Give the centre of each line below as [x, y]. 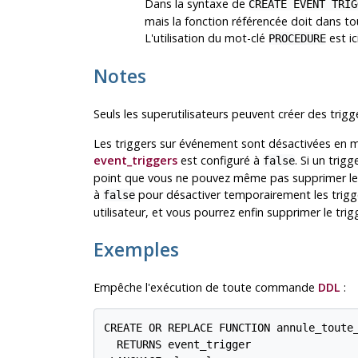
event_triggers [135, 161]
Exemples [136, 250]
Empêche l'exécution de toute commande [205, 288]
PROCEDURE [297, 39]
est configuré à [220, 161]
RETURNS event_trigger [178, 344]
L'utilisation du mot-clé [206, 38]
